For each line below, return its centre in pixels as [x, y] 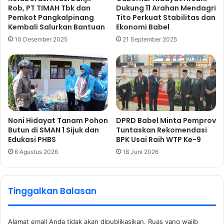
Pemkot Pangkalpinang [51, 18]
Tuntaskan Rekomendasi [161, 130]
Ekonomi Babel [143, 27]
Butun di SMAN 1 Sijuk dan [53, 130]
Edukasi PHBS [33, 139]
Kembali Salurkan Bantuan [56, 27]
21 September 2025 [150, 39]
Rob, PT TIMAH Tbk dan [49, 8]
